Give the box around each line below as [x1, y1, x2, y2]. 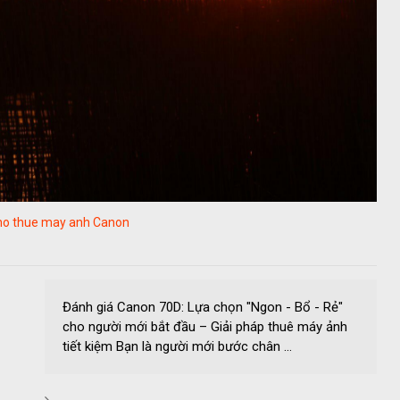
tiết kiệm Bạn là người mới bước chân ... [62, 338, 292, 355]
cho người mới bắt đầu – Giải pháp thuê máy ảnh [62, 319, 347, 336]
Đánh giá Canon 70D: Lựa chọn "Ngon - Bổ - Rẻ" [62, 299, 343, 316]
